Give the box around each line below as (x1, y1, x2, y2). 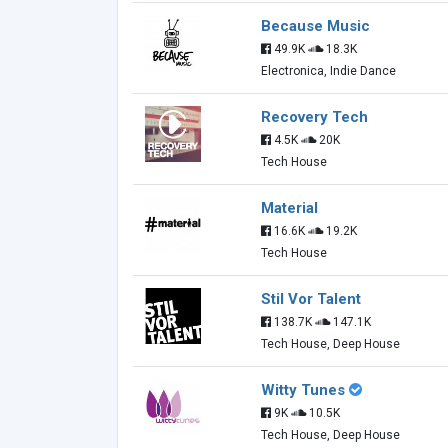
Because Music (261, 17, 370, 35)
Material (261, 199, 318, 217)
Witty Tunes (261, 381, 345, 399)
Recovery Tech (261, 108, 368, 126)
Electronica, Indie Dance (261, 64, 396, 78)
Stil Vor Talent (261, 290, 361, 308)
